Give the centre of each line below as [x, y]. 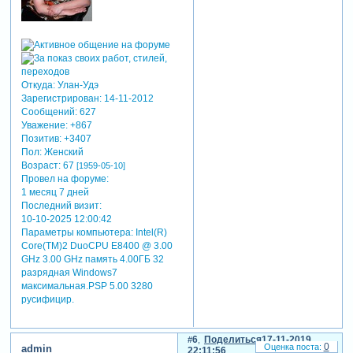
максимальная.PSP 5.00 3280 [87, 286]
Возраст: [41, 166]
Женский [62, 152]
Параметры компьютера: [77, 233]
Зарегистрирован [60, 99]
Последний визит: [61, 206]
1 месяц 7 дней [55, 193]
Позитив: [41, 139]
